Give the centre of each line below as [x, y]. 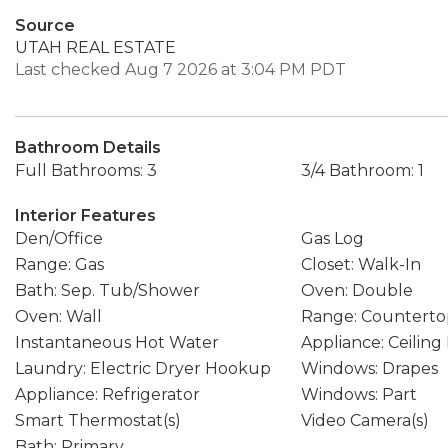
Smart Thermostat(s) [98, 420]
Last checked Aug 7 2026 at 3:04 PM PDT [180, 69]
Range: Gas [59, 264]
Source [45, 25]
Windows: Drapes [369, 368]
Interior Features [85, 215]
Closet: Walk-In [360, 264]
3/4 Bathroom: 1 [362, 170]
